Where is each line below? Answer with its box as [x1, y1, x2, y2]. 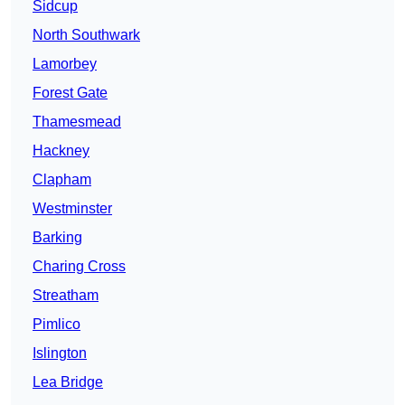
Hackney [33, 143, 89, 159]
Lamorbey [33, 56, 97, 72]
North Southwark [33, 27, 140, 43]
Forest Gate [33, 85, 108, 101]
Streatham [33, 287, 99, 304]
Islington [33, 345, 87, 362]
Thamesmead [33, 114, 121, 130]
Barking [33, 230, 82, 246]
